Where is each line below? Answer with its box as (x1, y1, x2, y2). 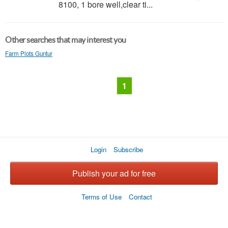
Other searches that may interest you (5, 35, 126, 44)
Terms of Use (81, 192, 122, 202)
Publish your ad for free (72, 167, 156, 179)
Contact (128, 192, 152, 202)
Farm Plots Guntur (5, 49, 52, 58)
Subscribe (113, 145, 143, 154)
